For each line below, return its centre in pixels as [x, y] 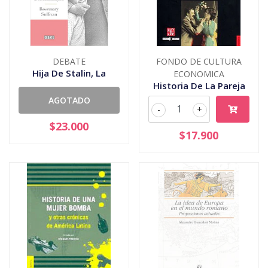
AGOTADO [69, 100]
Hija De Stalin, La [69, 73]
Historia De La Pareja [199, 85]
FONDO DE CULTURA [199, 61]
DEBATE [69, 61]
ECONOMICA [199, 74]
